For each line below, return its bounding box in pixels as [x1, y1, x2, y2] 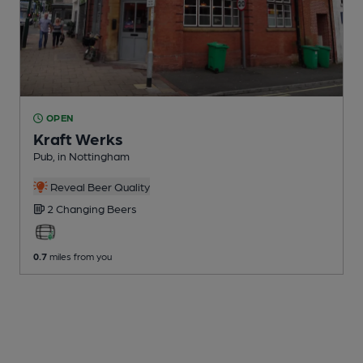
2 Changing [47, 202, 107, 216]
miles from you [47, 250, 112, 263]
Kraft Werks [33, 129, 123, 149]
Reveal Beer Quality [47, 180, 150, 194]
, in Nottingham [53, 149, 130, 163]
